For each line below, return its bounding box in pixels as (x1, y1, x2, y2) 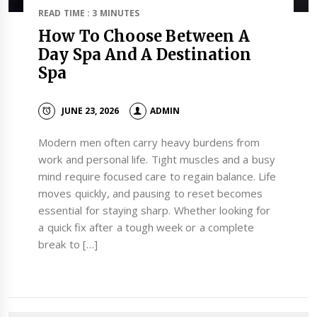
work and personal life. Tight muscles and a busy (38, 152, 275, 167)
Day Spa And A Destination (38, 45, 251, 65)
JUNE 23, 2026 (61, 104, 120, 117)
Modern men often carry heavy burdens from (38, 135, 260, 150)
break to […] (38, 237, 98, 252)
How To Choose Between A (38, 26, 250, 47)
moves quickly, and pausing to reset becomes (38, 186, 263, 201)
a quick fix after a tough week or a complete (38, 220, 255, 235)
